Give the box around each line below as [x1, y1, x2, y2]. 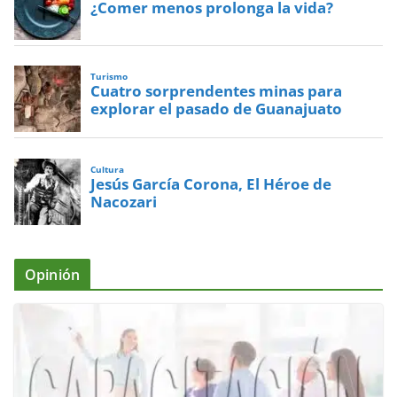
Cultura [90, 163, 125, 175]
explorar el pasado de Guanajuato [90, 98, 343, 120]
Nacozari [90, 191, 158, 213]
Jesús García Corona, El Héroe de [90, 174, 332, 195]
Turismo [90, 70, 128, 82]
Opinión [25, 265, 81, 285]
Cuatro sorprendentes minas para [90, 81, 343, 102]
